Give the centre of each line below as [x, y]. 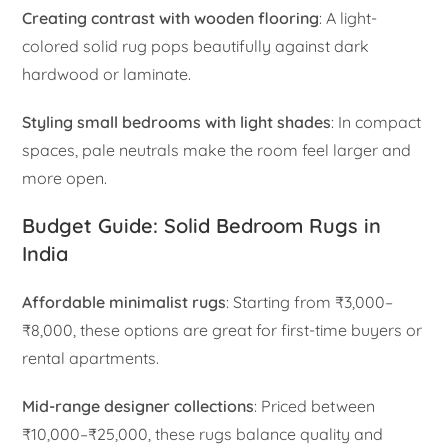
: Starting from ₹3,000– [310, 301]
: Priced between [315, 405]
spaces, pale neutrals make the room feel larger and [217, 149]
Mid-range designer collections [138, 405]
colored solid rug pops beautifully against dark [196, 45]
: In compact [376, 121]
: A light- [348, 17]
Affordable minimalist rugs [124, 301]
